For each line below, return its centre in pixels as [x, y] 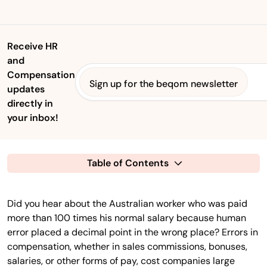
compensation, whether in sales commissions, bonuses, [127, 246]
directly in [30, 103]
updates [26, 89]
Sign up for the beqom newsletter [164, 83]
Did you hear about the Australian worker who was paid [127, 203]
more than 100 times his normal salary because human [127, 218]
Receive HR [32, 46]
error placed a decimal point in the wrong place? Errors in [133, 232]
